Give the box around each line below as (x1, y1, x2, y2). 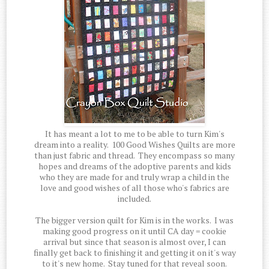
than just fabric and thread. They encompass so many (34, 150, 235, 162)
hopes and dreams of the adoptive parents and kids (38, 160, 231, 172)
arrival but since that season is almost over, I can (43, 236, 226, 248)
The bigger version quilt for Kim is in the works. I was (35, 214, 234, 226)
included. (118, 193, 151, 205)
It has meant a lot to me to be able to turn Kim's (44, 128, 225, 140)
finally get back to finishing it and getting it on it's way (33, 247, 236, 259)
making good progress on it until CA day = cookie (43, 225, 226, 237)
